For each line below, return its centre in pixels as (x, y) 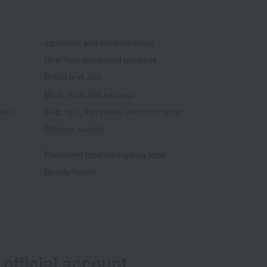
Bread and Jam (73, 77)
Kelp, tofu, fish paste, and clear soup (113, 112)
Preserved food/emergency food (105, 155)
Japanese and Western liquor (99, 43)
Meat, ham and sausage (90, 94)
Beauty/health (70, 172)
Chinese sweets (74, 129)
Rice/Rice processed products (100, 60)
